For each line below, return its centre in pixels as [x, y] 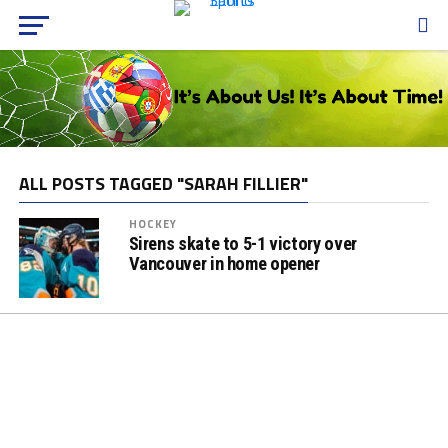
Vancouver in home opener [224, 263]
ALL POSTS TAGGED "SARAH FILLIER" [163, 183]
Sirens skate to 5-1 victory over [242, 243]
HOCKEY [153, 223]
